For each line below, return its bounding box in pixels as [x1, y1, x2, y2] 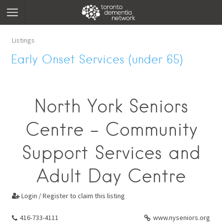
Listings [12, 36, 35, 45]
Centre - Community [25, 118, 197, 140]
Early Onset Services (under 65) [11, 52, 183, 66]
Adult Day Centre [36, 165, 186, 187]
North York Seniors [34, 95, 188, 117]
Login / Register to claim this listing [20, 191, 125, 200]
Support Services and [21, 142, 201, 164]
